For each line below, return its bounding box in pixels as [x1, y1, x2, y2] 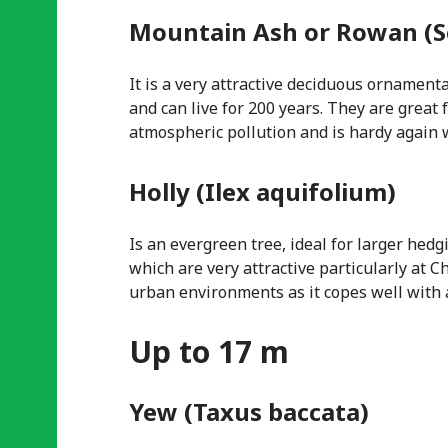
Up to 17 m [129, 331, 289, 372]
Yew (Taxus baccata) [129, 395, 369, 428]
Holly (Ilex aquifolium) [129, 175, 396, 208]
